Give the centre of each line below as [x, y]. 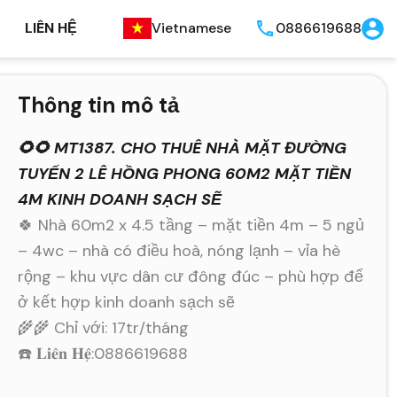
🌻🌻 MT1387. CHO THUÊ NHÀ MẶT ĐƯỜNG [183, 148]
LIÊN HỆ [51, 28]
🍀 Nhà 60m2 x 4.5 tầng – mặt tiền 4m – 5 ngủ [191, 225]
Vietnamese [191, 28]
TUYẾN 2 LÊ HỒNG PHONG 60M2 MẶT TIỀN [185, 173]
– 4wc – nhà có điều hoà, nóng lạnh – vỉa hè [179, 250]
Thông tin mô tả [99, 105]
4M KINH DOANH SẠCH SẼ [120, 199]
